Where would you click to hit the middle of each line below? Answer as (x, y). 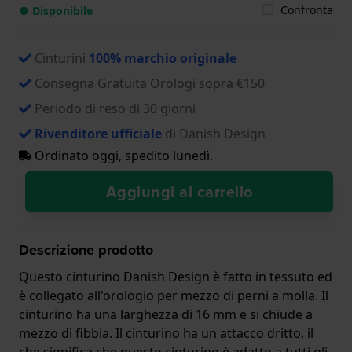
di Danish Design (214, 133)
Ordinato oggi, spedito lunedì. (122, 155)
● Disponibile (56, 10)
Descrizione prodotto (86, 249)
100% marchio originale (163, 58)
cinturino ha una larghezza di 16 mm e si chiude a (166, 314)
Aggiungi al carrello (179, 191)
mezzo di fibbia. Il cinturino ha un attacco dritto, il (166, 333)
